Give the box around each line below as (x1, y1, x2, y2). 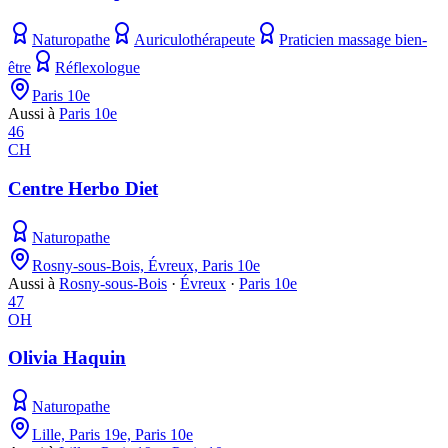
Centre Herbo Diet (8, 177, 158, 199)
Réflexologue (55, 59, 140, 77)
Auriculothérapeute (134, 31, 255, 49)
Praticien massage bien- (279, 31, 427, 49)
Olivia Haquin (8, 347, 126, 369)
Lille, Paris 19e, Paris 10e (32, 426, 193, 444)
